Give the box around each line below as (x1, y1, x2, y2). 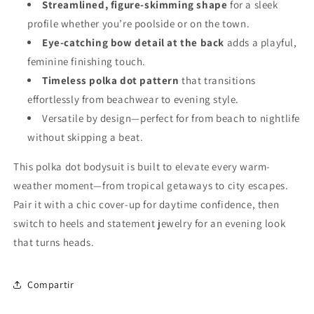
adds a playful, (224, 36, 297, 50)
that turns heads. (13, 235, 95, 250)
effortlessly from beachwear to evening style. (27, 93, 240, 107)
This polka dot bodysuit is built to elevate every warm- (13, 160, 271, 174)
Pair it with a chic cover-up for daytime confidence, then (13, 198, 280, 212)
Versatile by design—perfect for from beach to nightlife (42, 111, 301, 125)
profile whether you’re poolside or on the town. (27, 17, 250, 31)
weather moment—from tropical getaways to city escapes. (13, 179, 289, 193)
